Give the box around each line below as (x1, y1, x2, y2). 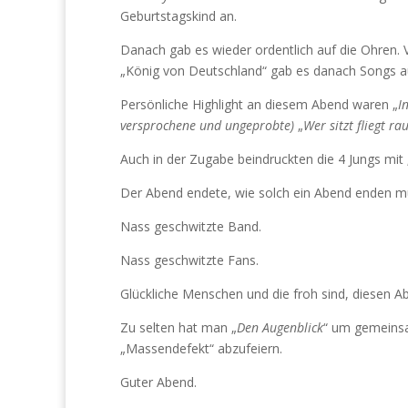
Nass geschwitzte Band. (120, 218, 261, 235)
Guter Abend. (120, 373, 197, 391)
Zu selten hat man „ (120, 319, 237, 336)
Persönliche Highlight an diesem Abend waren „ (120, 96, 398, 113)
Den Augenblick (237, 319, 323, 336)
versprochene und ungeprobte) (120, 117, 294, 134)
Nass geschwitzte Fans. (120, 251, 259, 269)
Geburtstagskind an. (120, 7, 237, 25)
